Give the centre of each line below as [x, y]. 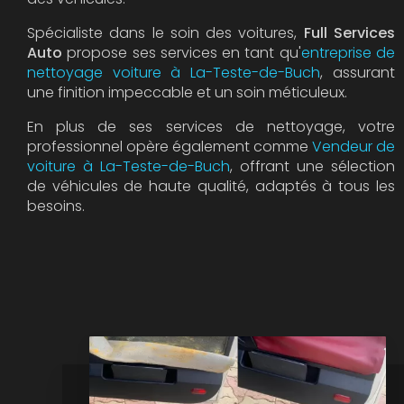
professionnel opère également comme [170, 146]
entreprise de [348, 52]
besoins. [56, 206]
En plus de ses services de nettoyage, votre [211, 126]
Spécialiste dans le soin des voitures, [165, 32]
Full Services [349, 32]
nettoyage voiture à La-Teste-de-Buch [174, 72]
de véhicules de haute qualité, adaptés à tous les [211, 186]
